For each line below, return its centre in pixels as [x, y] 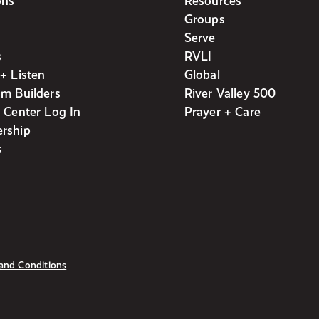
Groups [204, 19]
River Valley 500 [230, 93]
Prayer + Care [222, 111]
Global [202, 74]
